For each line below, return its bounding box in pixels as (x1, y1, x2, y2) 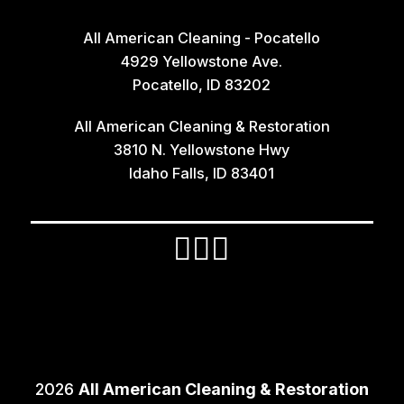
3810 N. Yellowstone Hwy (114, 141, 290, 160)
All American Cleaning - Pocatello (83, 29, 321, 48)
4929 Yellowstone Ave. (121, 52, 283, 71)
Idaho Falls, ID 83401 (129, 164, 275, 183)
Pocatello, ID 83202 (133, 76, 271, 95)
